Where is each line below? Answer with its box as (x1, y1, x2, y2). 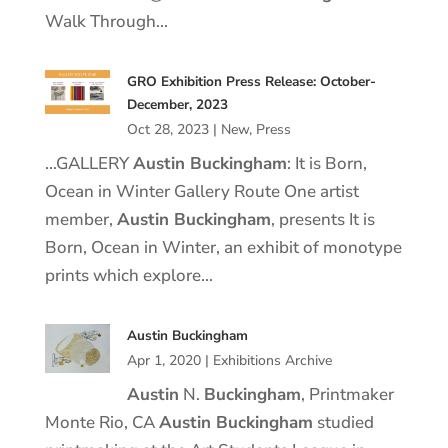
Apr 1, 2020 (126, 351, 201, 370)
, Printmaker (300, 383, 394, 406)
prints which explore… (44, 264, 213, 287)
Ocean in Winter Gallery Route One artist (44, 180, 359, 203)
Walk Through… (44, 10, 168, 33)
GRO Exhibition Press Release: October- (126, 72, 376, 91)
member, (44, 208, 117, 231)
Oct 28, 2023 (126, 120, 209, 139)
